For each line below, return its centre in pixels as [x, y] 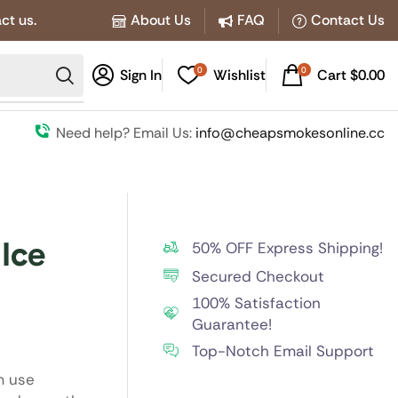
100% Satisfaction [256, 303]
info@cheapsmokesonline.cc [290, 133]
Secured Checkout [258, 276]
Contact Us [348, 20]
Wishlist [239, 75]
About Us [161, 20]
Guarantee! [231, 324]
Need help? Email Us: [126, 133]
